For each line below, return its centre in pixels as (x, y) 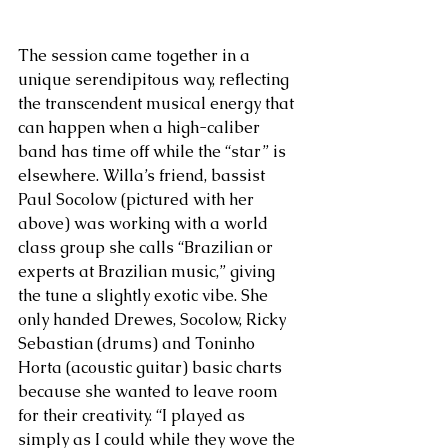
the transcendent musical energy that (158, 103)
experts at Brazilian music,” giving (148, 271)
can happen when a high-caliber (141, 127)
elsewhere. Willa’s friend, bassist (143, 175)
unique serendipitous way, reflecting (155, 79)
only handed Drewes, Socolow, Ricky (154, 319)
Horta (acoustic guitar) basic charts (152, 367)
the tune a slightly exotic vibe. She (145, 295)
